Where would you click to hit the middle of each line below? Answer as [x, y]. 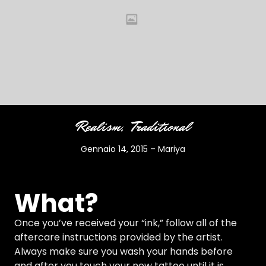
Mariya [172, 149]
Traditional [161, 127]
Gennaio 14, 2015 [114, 149]
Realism [99, 127]
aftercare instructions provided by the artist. [118, 237]
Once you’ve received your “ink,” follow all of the [126, 223]
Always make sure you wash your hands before [123, 252]
